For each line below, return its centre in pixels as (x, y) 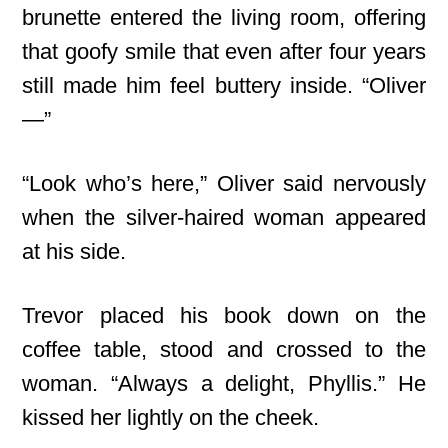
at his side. (74, 251)
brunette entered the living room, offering (224, 17)
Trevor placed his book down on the (224, 315)
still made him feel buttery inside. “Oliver (224, 85)
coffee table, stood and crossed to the (224, 349)
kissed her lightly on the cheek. (171, 417)
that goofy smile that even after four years (224, 51)
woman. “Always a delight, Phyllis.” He (224, 383)
